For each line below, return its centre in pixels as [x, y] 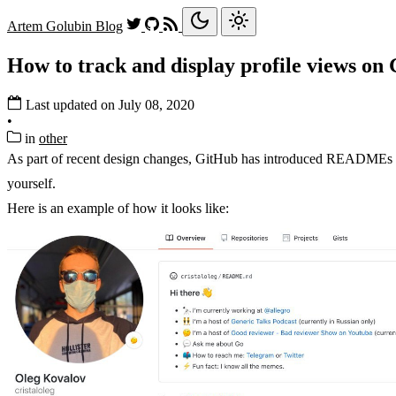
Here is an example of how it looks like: [118, 208]
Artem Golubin [51, 26]
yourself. [31, 183]
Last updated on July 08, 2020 [110, 104]
